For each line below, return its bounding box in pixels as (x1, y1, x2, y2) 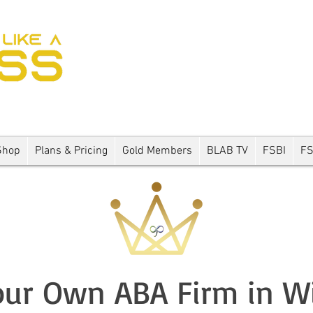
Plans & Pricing (34, 143, 108, 158)
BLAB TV (206, 143, 248, 158)
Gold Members (122, 143, 192, 158)
